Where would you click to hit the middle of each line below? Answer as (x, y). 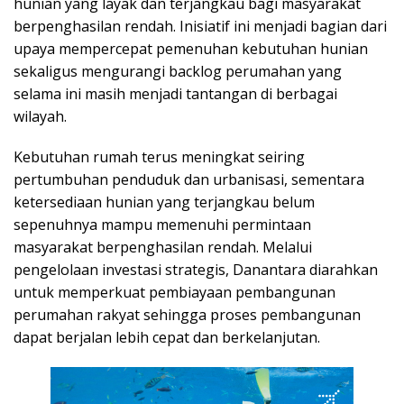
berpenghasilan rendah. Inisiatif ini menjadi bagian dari (200, 26)
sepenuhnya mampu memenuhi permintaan (162, 225)
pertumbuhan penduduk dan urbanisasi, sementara (189, 179)
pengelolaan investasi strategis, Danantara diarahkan (196, 270)
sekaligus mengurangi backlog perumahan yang (178, 71)
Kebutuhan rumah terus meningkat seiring (159, 157)
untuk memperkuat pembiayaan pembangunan (174, 292)
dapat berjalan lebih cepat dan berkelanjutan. (167, 337)
